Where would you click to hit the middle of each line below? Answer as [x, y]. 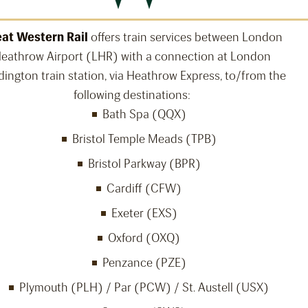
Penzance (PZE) [144, 263]
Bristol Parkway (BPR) [144, 164]
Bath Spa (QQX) [144, 114]
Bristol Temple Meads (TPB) [144, 139]
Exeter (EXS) [144, 213]
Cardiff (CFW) [144, 189]
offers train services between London [185, 37]
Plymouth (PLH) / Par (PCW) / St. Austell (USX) [144, 288]
